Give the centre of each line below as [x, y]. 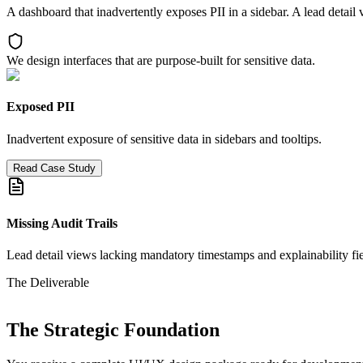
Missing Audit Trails [62, 223]
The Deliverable [48, 283]
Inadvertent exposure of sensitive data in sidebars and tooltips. [164, 139]
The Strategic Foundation [113, 330]
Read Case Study [54, 168]
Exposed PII [41, 107]
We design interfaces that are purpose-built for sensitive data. [161, 60]
